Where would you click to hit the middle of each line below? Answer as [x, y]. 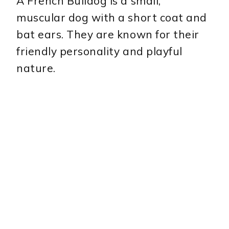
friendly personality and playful [99, 51]
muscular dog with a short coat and [112, 17]
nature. [36, 68]
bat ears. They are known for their [108, 34]
